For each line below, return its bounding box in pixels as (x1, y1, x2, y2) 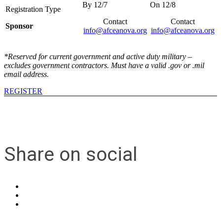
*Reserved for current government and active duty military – (4, 52, 192, 61)
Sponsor (5, 22, 33, 31)
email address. (4, 70, 49, 79)
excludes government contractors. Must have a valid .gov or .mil (4, 61, 204, 70)
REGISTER (4, 87, 42, 96)
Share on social (4, 143, 137, 166)
